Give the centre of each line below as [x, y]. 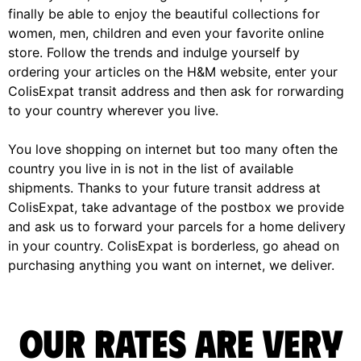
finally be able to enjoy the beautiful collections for [164, 13]
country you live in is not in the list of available [151, 168]
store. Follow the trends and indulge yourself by [154, 52]
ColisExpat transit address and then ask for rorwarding [176, 91]
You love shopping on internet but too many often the [173, 149]
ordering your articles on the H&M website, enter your [173, 71]
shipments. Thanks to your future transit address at [164, 187]
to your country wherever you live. [113, 110]
